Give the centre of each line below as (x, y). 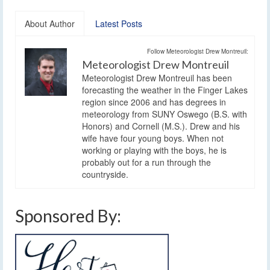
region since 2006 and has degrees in (154, 102)
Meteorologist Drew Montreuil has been (157, 77)
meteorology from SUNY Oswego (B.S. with (165, 114)
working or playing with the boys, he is (154, 150)
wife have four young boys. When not (153, 138)
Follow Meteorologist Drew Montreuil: (198, 51)
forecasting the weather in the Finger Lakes (165, 89)
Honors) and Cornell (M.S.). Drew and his (161, 126)
